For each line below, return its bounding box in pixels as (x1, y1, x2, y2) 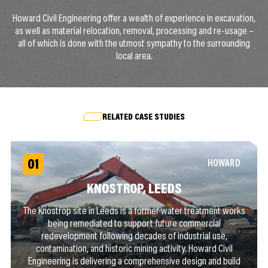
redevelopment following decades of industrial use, (41, 231, 227, 242)
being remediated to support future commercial (47, 218, 221, 230)
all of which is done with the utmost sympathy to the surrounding (18, 38, 250, 50)
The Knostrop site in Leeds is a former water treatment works (23, 206, 245, 217)
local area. (115, 51, 153, 62)
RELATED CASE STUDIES (102, 112, 185, 122)
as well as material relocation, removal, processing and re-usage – (14, 26, 254, 37)
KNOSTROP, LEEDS (86, 182, 182, 197)
